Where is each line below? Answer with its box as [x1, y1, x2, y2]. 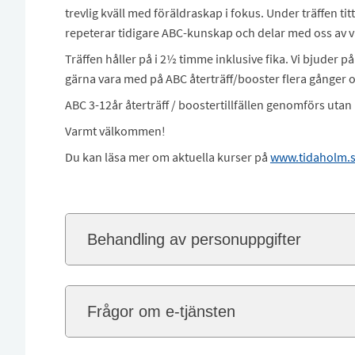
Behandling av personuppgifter [86, 231, 301, 249]
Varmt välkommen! [64, 123, 166, 139]
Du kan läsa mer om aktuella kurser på [64, 149, 270, 166]
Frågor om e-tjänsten [86, 303, 235, 321]
